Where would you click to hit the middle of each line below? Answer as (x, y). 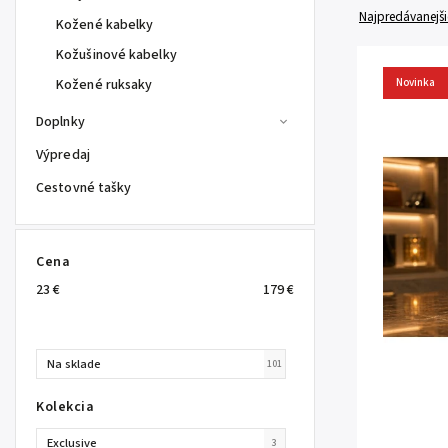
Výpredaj (63, 155)
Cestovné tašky (84, 188)
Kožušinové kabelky (116, 55)
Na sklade (74, 363)
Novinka (415, 82)
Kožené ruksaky (104, 85)
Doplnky (60, 122)
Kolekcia (65, 406)
